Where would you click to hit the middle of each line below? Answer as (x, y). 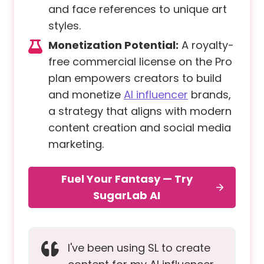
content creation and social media (140, 127)
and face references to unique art (138, 9)
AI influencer (156, 94)
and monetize (86, 94)
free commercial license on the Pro (140, 61)
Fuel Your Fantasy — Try (127, 179)
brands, (209, 94)
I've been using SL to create (139, 248)
